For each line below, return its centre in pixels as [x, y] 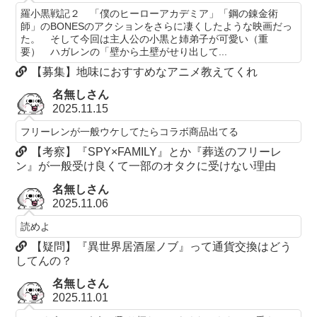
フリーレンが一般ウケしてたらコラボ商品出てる [130, 132]
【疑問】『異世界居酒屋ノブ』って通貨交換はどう [162, 246]
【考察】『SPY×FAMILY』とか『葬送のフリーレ [157, 152]
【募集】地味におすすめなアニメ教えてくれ [145, 71]
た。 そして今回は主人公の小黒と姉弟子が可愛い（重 [145, 39]
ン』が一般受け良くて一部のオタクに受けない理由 [146, 166]
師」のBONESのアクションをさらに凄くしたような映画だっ [157, 26]
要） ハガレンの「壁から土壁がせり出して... [124, 51]
